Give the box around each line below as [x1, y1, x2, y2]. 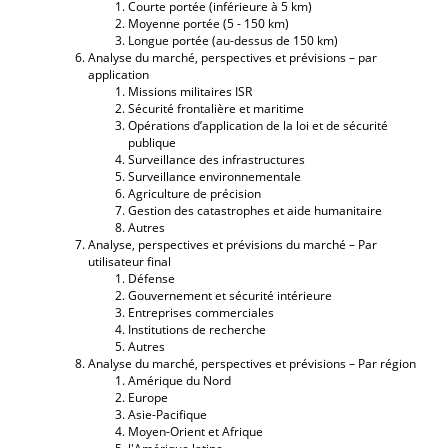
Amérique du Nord [128, 371, 231, 389]
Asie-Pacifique [128, 405, 207, 423]
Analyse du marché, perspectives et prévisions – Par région [88, 354, 416, 372]
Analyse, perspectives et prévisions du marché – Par [88, 235, 377, 253]
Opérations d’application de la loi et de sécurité [128, 116, 388, 134]
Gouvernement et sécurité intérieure [128, 286, 332, 304]
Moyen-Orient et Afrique [128, 422, 263, 440]
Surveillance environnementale [128, 167, 301, 185]
